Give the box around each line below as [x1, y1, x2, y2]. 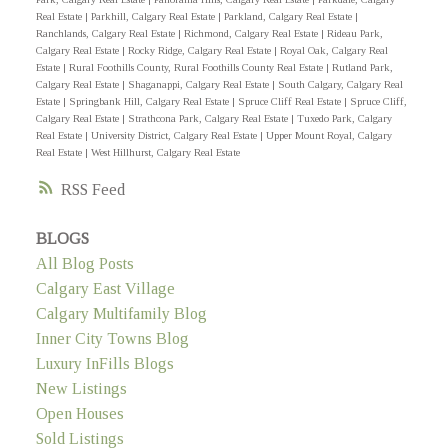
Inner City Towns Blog [35, 330, 189, 348]
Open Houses [35, 405, 124, 423]
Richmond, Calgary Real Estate [183, 28, 321, 40]
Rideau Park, [326, 28, 383, 40]
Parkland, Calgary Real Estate [223, 11, 355, 23]
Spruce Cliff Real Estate [237, 96, 344, 108]
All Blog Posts [35, 255, 134, 273]
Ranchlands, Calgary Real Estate [35, 28, 178, 40]
